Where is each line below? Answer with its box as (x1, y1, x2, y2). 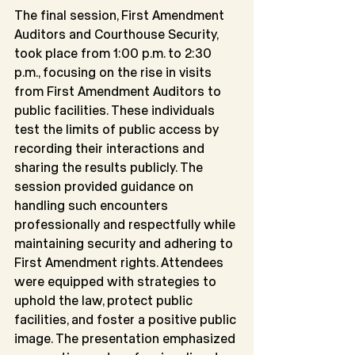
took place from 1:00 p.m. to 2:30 (14, 45, 215, 61)
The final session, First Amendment (14, 7, 227, 23)
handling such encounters (14, 197, 171, 213)
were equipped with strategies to (14, 273, 219, 289)
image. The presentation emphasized (14, 330, 239, 346)
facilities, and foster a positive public (14, 311, 239, 327)
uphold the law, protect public (14, 292, 196, 308)
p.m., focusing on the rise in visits (14, 64, 215, 80)
